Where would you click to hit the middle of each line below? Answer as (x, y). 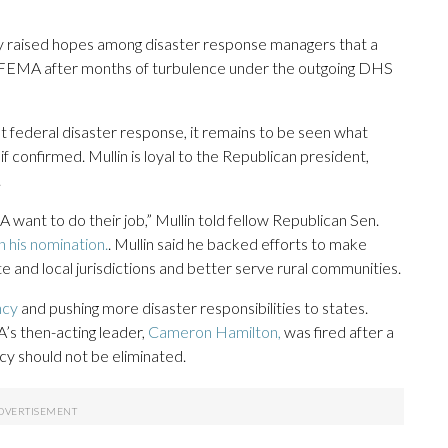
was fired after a (337, 332)
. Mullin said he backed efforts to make (237, 244)
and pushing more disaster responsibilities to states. (193, 308)
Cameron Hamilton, (214, 332)
